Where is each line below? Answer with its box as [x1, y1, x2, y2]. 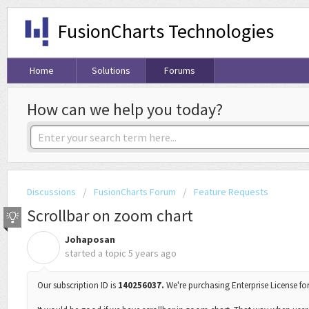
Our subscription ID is [37, 279, 118, 291]
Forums [164, 64, 195, 77]
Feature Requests [194, 186, 268, 199]
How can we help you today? [27, 99, 223, 121]
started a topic [65, 246, 128, 259]
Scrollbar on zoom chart [27, 204, 193, 226]
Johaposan [65, 232, 115, 246]
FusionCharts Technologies [57, 18, 275, 43]
